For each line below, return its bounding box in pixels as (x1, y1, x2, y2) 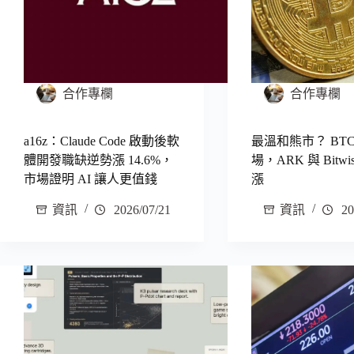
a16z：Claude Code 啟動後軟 (24, 134, 179, 149)
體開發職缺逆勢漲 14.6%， (24, 153, 173, 168)
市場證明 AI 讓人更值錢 (24, 172, 157, 186)
